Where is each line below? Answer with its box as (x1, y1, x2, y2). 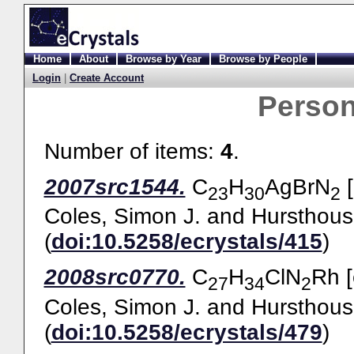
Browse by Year (126, 53, 201, 65)
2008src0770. (43, 265, 186, 290)
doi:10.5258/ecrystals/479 (51, 319, 322, 345)
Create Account (70, 72, 144, 84)
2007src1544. (43, 174, 186, 199)
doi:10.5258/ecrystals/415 (51, 229, 322, 254)
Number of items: (43, 139, 220, 164)
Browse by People (219, 53, 307, 65)
